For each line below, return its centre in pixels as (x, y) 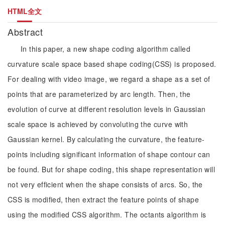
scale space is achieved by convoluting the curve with (98, 124)
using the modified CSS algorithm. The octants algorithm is (107, 214)
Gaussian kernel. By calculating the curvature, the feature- (106, 139)
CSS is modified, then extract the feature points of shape (103, 199)
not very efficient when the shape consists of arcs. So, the (105, 184)
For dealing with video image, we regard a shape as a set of (109, 79)
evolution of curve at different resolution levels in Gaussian (107, 109)
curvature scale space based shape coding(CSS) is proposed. (112, 64)
